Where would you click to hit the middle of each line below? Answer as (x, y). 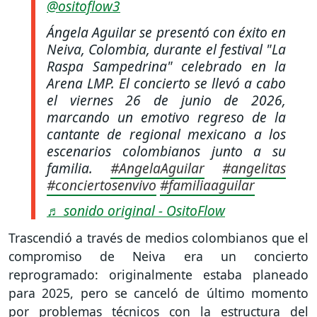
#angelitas (254, 168)
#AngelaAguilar (157, 168)
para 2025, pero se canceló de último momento (158, 293)
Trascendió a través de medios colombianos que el (158, 238)
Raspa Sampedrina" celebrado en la (166, 66)
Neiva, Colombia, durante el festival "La (166, 49)
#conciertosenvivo (102, 185)
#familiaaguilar (207, 185)
